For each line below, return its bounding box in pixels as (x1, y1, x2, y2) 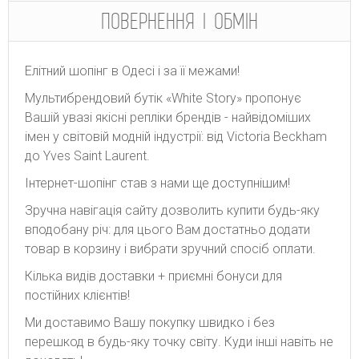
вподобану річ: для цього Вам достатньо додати (25, 221, 310, 237)
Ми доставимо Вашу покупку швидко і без (25, 314, 275, 330)
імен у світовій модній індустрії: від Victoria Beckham (25, 128, 327, 144)
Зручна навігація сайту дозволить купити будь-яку (25, 202, 320, 218)
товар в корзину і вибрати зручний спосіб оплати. (25, 240, 316, 256)
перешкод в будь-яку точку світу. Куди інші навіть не (25, 333, 333, 349)
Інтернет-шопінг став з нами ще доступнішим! (25, 175, 290, 191)
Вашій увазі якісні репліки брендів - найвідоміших (25, 109, 311, 125)
